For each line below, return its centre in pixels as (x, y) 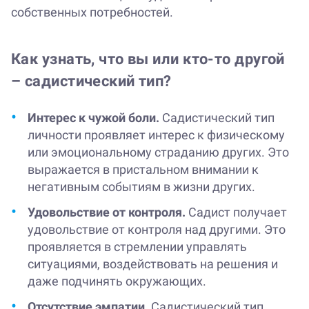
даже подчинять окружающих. (117, 281)
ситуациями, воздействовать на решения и (153, 264)
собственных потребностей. (92, 12)
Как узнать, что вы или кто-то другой (148, 59)
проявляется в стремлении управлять (137, 247)
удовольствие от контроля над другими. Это (157, 230)
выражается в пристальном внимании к (143, 170)
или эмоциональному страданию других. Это (158, 152)
